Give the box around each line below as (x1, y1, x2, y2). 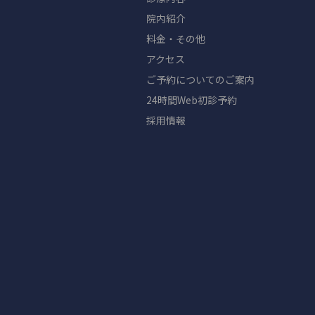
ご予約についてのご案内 (146, 72, 255, 87)
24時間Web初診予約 (146, 93, 238, 108)
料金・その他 (146, 32, 206, 46)
